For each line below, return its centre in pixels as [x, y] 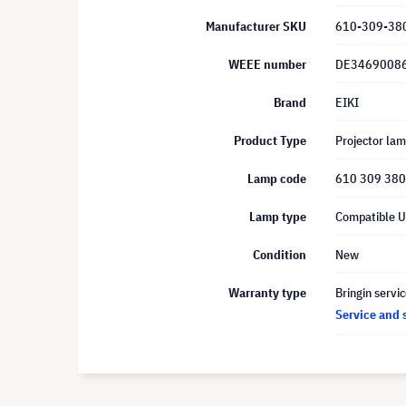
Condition [280, 255]
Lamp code [277, 179]
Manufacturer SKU [256, 26]
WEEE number [267, 64]
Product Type [270, 140]
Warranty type [267, 293]
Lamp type [278, 217]
